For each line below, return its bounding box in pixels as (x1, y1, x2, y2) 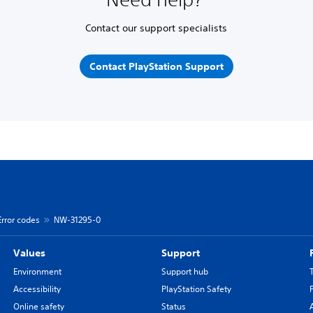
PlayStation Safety (161, 283, 231, 295)
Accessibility (13, 283, 61, 295)
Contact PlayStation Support (89, 59, 224, 73)
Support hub (161, 265, 208, 277)
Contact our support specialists (85, 22, 228, 34)
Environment (13, 265, 61, 277)
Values (13, 247, 45, 259)
